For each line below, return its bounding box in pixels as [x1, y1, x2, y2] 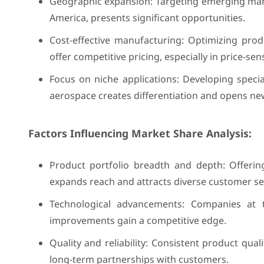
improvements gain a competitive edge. [49, 214, 226, 227]
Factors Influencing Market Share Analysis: [28, 126, 252, 140]
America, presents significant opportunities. [49, 11, 245, 24]
